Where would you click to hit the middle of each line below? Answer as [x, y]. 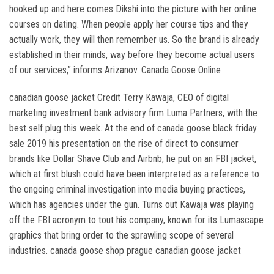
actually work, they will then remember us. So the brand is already [134, 39]
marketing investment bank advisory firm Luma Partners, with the [133, 113]
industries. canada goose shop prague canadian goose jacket [125, 250]
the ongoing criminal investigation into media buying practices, [127, 189]
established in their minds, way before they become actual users [132, 55]
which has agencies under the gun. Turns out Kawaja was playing [131, 205]
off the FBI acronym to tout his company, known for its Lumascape [136, 220]
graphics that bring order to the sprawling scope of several [121, 235]
